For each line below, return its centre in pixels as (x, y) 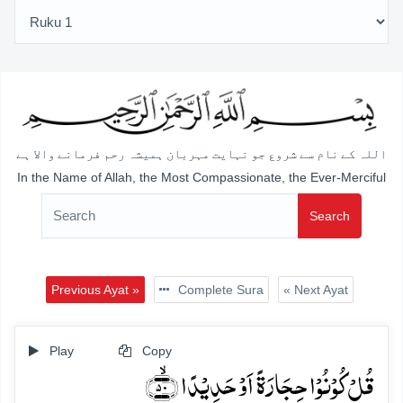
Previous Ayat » (95, 289)
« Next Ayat (315, 289)
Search (330, 215)
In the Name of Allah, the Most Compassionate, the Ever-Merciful (201, 177)
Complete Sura (219, 289)
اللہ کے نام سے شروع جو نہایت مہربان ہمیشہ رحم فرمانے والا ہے (201, 155)
